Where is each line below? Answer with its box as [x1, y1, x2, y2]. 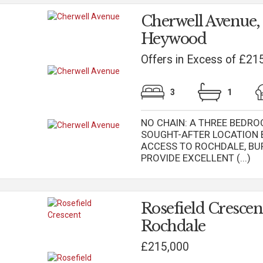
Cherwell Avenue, [140, 12, 260, 31]
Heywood [140, 30, 207, 48]
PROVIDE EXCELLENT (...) [140, 152, 251, 164]
